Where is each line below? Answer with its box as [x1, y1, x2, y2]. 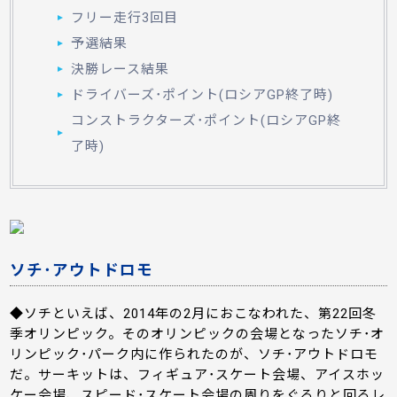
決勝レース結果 [70, 60, 169, 77]
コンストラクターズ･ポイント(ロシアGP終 [70, 112, 341, 128]
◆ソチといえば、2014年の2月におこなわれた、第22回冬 [10, 306, 378, 323]
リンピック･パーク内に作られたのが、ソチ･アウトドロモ [10, 346, 379, 363]
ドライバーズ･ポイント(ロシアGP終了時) [70, 86, 333, 103]
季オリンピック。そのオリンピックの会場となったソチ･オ [10, 326, 385, 343]
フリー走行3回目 [70, 9, 178, 26]
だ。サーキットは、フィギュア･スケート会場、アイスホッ [10, 367, 385, 384]
